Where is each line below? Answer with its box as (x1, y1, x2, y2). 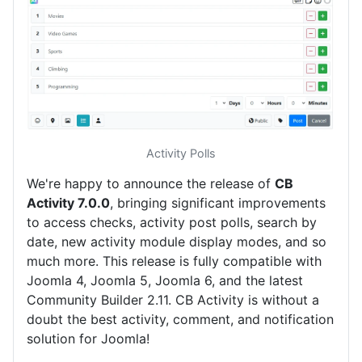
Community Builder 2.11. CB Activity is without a (27, 291, 319, 308)
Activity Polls (146, 145, 216, 160)
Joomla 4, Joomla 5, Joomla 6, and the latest (27, 271, 303, 288)
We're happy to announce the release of (27, 175, 275, 192)
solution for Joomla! (27, 330, 149, 347)
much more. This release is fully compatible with (27, 252, 322, 269)
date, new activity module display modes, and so (27, 233, 326, 250)
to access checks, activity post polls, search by (27, 213, 317, 230)
